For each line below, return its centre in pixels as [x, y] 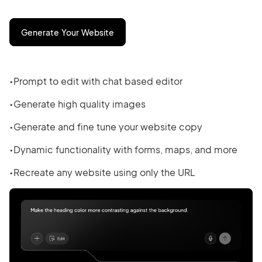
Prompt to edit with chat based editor [98, 81]
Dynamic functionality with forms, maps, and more [125, 150]
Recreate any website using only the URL [104, 173]
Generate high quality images [80, 104]
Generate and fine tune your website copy [108, 127]
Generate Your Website [68, 32]
